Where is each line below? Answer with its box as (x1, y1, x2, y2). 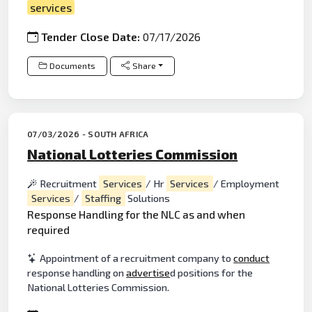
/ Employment (212, 177, 279, 189)
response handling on (27, 266, 127, 279)
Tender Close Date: (41, 29, 143, 43)
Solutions (125, 192, 170, 204)
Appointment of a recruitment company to (40, 251, 234, 264)
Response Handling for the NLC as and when (27, 208, 246, 221)
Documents (49, 60, 96, 71)
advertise (126, 266, 171, 279)
